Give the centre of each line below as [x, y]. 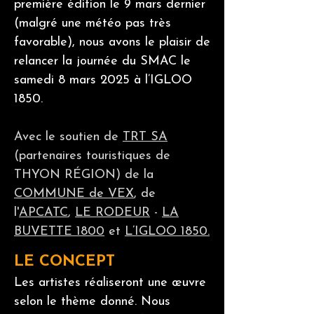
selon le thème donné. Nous [92, 302]
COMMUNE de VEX [74, 194]
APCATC [43, 213]
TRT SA [145, 137]
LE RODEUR [112, 213]
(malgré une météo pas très [93, 23]
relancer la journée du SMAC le [102, 61]
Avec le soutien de [68, 137]
